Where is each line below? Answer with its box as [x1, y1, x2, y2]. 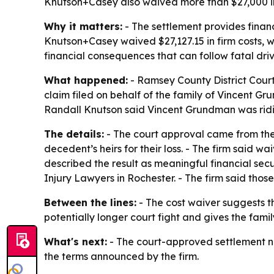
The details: [44, 128, 104, 141]
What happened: [44, 74, 128, 87]
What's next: [44, 235, 107, 248]
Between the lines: [44, 196, 136, 209]
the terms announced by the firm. [44, 250, 199, 263]
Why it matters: [44, 20, 122, 33]
